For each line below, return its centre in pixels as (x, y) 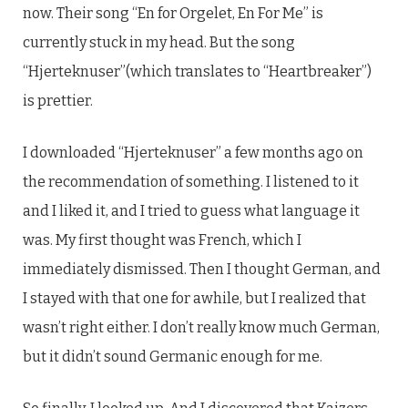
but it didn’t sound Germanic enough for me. (173, 357)
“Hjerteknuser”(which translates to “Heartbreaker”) (197, 71)
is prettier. (58, 101)
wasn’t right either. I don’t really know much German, (201, 327)
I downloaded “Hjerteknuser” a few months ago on (193, 153)
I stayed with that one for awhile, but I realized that (194, 298)
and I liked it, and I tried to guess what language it (191, 211)
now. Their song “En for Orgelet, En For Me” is (173, 13)
